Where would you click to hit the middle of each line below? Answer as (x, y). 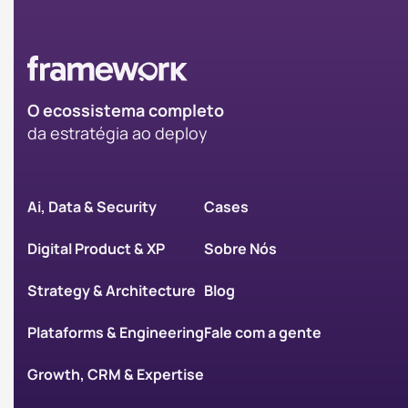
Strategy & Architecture (112, 291)
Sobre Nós (240, 249)
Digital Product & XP (96, 249)
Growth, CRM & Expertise (116, 375)
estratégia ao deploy (129, 133)
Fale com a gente (263, 333)
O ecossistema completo (126, 111)
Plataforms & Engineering (116, 333)
